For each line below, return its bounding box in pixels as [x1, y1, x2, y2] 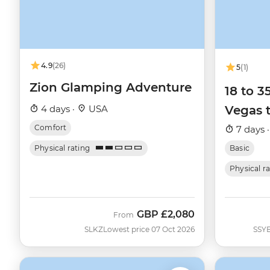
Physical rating [34, 143, 90, 152]
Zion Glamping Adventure [30, 80, 192, 95]
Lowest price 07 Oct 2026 [103, 224, 195, 234]
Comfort [34, 122, 67, 132]
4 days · [39, 102, 77, 115]
